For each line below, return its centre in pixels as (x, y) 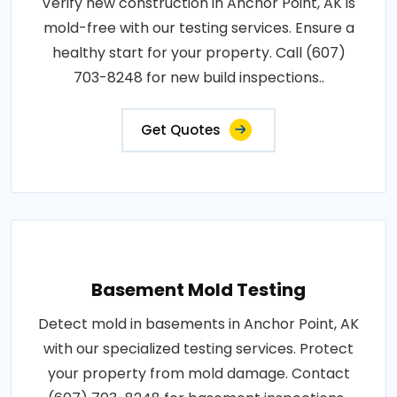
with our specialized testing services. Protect (198, 349)
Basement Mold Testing (198, 290)
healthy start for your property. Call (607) (198, 53)
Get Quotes (181, 130)
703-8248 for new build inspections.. (198, 78)
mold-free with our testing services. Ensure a (198, 28)
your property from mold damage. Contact (198, 374)
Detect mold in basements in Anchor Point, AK (198, 324)
